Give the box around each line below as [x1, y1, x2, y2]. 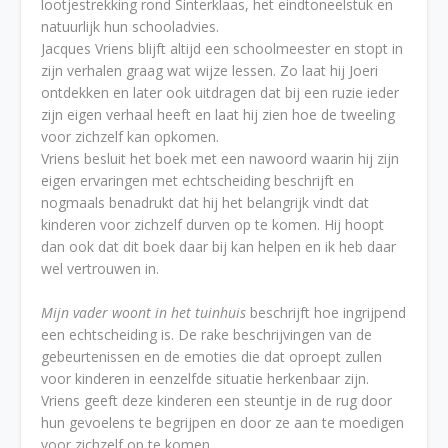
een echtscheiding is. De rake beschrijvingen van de [41, 325, 372, 344]
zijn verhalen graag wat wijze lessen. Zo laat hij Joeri [41, 61, 378, 80]
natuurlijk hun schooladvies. [41, 17, 219, 36]
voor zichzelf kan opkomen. [41, 127, 219, 146]
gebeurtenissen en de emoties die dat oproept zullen [41, 347, 382, 366]
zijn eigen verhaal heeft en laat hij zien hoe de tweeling [41, 105, 395, 124]
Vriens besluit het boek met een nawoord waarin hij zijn [41, 149, 399, 168]
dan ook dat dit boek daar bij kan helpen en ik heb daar [41, 237, 396, 256]
